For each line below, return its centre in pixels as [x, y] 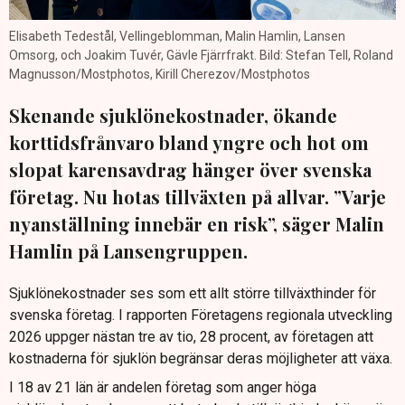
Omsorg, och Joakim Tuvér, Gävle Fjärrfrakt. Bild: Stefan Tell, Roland [201, 56]
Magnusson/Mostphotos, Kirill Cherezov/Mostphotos [160, 75]
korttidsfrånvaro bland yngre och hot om [189, 143]
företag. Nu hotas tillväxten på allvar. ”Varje [198, 197]
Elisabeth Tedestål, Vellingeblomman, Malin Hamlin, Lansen [177, 37]
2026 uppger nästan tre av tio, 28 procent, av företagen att [191, 337]
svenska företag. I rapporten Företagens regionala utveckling [201, 316]
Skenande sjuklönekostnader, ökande [173, 116]
